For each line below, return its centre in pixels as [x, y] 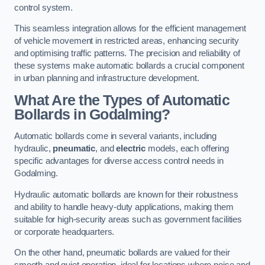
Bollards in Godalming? [92, 114]
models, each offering [187, 149]
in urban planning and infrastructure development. [107, 78]
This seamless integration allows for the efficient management [130, 29]
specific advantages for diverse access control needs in [119, 161]
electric [131, 149]
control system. [43, 7]
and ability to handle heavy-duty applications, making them [124, 207]
